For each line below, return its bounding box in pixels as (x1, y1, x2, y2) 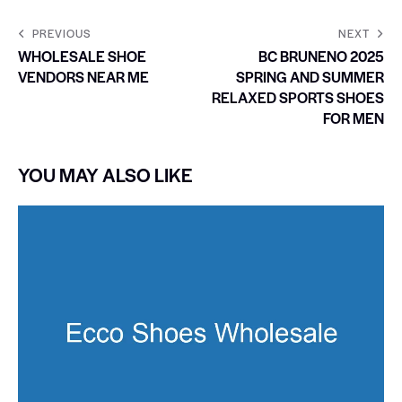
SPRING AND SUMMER (236, 66, 384, 87)
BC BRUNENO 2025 (258, 45, 384, 66)
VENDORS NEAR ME (18, 66, 149, 87)
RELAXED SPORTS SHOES (212, 86, 384, 108)
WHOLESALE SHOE (18, 45, 146, 66)
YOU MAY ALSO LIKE (18, 161, 193, 188)
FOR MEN (323, 107, 384, 128)
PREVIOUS (32, 24, 91, 41)
